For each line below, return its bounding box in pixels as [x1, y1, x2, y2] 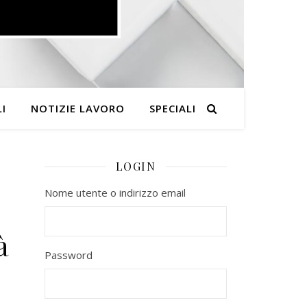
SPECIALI [149, 101, 196, 115]
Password [45, 248, 93, 262]
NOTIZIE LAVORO [30, 101, 125, 115]
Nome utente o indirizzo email [45, 186, 186, 199]
